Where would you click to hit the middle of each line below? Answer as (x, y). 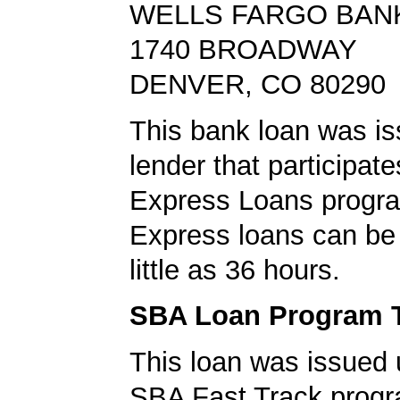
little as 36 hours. (235, 270)
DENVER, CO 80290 (258, 84)
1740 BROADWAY (243, 49)
